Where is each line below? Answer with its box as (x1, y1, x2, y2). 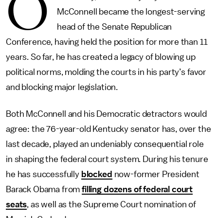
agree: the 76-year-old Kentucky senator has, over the (6, 125, 211, 133)
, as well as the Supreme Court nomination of (27, 200, 197, 209)
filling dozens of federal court (82, 185, 193, 194)
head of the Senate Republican (56, 22, 172, 31)
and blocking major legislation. (6, 83, 118, 91)
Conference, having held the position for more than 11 (6, 37, 208, 46)
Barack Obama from (6, 185, 82, 194)
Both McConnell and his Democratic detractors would (6, 109, 207, 118)
